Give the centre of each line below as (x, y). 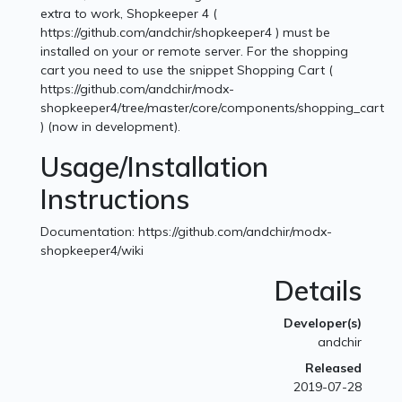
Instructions (115, 200)
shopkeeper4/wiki (92, 251)
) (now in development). (111, 127)
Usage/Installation (155, 167)
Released (333, 368)
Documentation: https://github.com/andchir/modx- (187, 232)
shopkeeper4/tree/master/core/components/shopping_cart (213, 108)
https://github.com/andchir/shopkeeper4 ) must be (186, 33)
